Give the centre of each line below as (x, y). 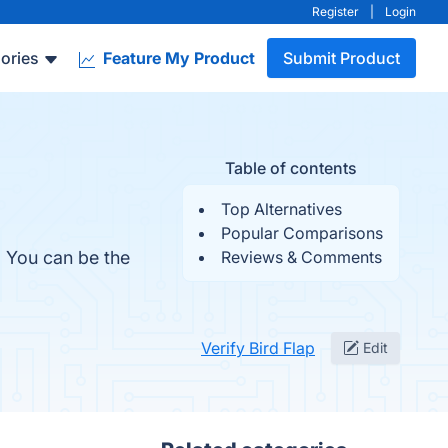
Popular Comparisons (302, 233)
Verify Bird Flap (258, 348)
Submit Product (341, 58)
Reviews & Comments (301, 257)
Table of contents (291, 168)
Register (335, 11)
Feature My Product (177, 58)
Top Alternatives (281, 209)
